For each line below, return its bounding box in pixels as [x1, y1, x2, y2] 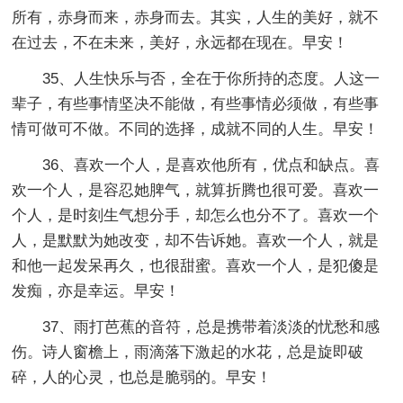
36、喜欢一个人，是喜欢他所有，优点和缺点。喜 [42, 156, 381, 174]
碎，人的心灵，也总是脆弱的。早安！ [12, 368, 273, 386]
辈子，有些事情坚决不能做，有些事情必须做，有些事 [12, 94, 380, 112]
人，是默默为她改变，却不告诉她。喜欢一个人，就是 [12, 231, 380, 249]
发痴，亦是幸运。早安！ [12, 282, 181, 300]
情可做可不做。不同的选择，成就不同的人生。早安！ [12, 120, 380, 138]
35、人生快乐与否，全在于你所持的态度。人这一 [42, 69, 381, 87]
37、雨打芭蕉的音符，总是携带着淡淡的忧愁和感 [42, 318, 381, 336]
